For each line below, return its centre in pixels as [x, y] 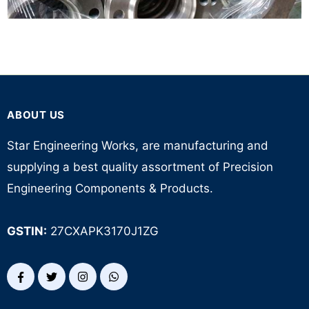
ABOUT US [36, 115]
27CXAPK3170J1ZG [103, 231]
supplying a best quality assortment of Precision [140, 167]
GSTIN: [27, 231]
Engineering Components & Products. [110, 188]
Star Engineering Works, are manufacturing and [138, 146]
